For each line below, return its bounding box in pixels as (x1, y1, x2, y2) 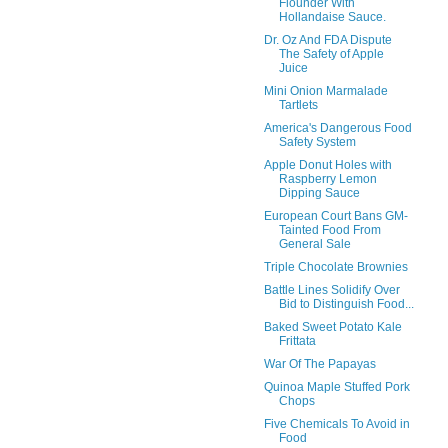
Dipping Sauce (278, 185, 360, 200)
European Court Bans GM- (263, 208, 408, 223)
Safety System (278, 134, 356, 149)
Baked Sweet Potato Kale (263, 319, 402, 334)
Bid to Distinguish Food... (278, 296, 414, 311)
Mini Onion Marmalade (263, 83, 388, 98)
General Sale (278, 236, 351, 251)
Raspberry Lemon (278, 171, 377, 186)
